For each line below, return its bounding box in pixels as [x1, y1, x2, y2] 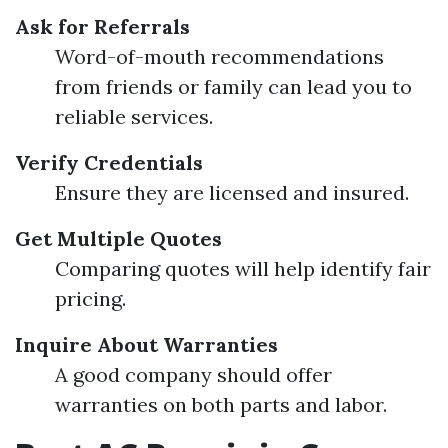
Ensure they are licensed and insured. [55, 179, 409, 205]
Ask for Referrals [15, 13, 190, 39]
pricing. [55, 285, 126, 311]
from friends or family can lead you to [55, 73, 412, 99]
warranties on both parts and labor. [55, 391, 387, 417]
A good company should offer [55, 361, 332, 387]
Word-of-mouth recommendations [55, 43, 384, 69]
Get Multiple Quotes [15, 225, 222, 251]
